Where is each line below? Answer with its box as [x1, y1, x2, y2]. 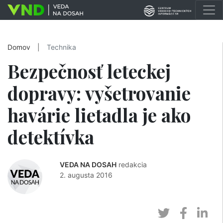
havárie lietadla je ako [7, 103, 191, 127]
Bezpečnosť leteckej [7, 59, 171, 83]
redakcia [118, 160, 147, 169]
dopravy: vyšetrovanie [7, 81, 191, 105]
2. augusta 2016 [60, 171, 112, 179]
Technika [47, 43, 76, 51]
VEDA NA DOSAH [60, 160, 116, 169]
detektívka [7, 124, 94, 149]
